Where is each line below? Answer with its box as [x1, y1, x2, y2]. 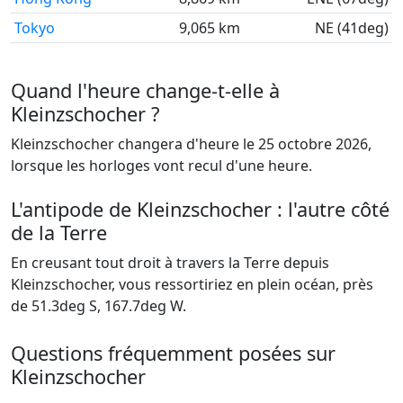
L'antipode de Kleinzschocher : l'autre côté [11, 196, 390, 222]
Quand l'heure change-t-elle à [11, 77, 280, 103]
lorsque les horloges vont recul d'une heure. [11, 156, 312, 175]
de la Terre [11, 219, 107, 246]
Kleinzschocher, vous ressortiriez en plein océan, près [11, 274, 373, 294]
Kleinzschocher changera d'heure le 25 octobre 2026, [11, 134, 372, 154]
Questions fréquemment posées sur [11, 340, 336, 366]
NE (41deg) [315, 18, 389, 38]
